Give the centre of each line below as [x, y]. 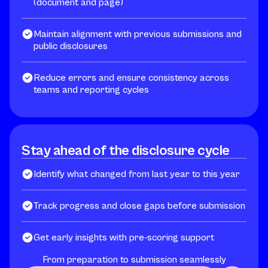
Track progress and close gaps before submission [139, 205]
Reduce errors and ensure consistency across [131, 77]
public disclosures [71, 46]
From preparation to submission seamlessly [134, 259]
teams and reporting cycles [91, 89]
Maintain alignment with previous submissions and [138, 34]
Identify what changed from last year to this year [137, 174]
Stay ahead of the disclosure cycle [126, 150]
